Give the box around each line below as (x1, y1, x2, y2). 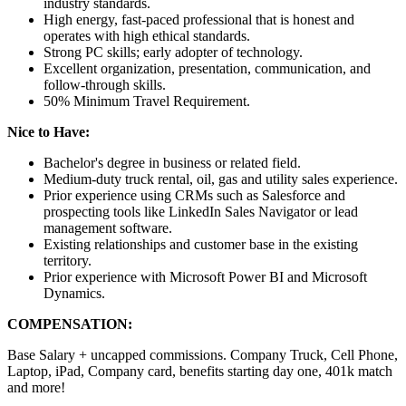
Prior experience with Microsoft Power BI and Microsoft (43, 268, 367, 285)
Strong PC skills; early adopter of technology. (43, 43, 303, 60)
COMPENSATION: (7, 315, 132, 332)
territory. (43, 252, 92, 268)
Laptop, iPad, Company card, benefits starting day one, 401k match (7, 362, 392, 379)
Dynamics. (43, 285, 105, 301)
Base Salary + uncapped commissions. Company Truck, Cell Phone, (7, 346, 398, 362)
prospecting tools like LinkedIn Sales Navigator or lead (43, 203, 358, 219)
